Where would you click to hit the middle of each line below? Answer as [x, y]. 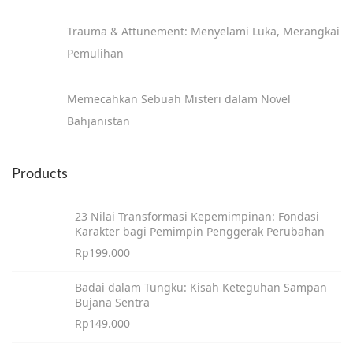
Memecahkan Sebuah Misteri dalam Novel [179, 98]
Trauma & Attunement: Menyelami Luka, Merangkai [203, 31]
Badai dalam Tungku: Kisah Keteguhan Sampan [201, 287]
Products [40, 174]
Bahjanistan [98, 121]
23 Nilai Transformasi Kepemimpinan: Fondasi [197, 216]
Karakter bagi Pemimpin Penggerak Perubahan [200, 231]
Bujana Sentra [112, 302]
